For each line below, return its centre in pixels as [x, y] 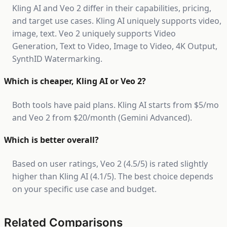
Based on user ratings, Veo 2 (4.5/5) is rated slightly [110, 164]
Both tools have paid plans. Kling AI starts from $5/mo [116, 105]
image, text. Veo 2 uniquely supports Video [94, 33]
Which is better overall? [51, 140]
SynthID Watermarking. [57, 59]
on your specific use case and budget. [84, 189]
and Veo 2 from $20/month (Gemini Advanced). [102, 118]
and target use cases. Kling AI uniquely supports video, [117, 21]
